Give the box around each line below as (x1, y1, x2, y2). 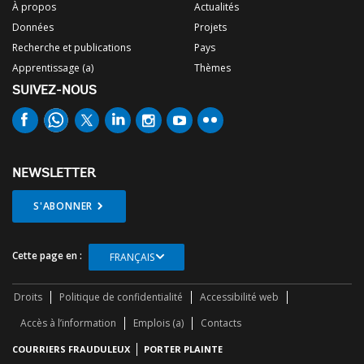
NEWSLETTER (12, 167, 96, 181)
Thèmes (194, 61, 231, 76)
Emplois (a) (133, 316, 184, 331)
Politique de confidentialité (59, 290, 183, 305)
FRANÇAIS (109, 250, 154, 265)
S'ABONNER (33, 199, 93, 214)
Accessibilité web (200, 290, 279, 305)
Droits (14, 290, 42, 305)
